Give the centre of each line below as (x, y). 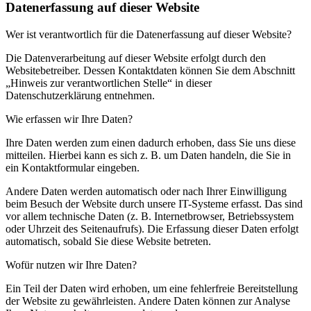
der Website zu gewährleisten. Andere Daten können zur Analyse (148, 301)
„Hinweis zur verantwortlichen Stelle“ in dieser (109, 83)
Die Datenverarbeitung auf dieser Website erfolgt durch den (136, 58)
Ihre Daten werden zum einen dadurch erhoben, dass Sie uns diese (151, 142)
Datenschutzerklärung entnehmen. (80, 95)
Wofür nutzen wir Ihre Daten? (71, 264)
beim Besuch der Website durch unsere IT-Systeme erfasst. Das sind (154, 203)
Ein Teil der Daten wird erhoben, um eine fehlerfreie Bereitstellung (152, 288)
